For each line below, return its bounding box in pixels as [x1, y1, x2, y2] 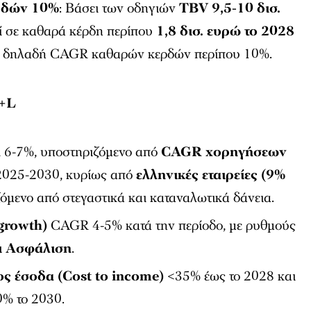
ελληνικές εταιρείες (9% [136, 165, 286, 184]
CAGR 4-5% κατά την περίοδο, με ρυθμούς [47, 216, 296, 235]
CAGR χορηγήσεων [161, 142, 287, 161]
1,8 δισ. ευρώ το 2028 [156, 22, 295, 40]
